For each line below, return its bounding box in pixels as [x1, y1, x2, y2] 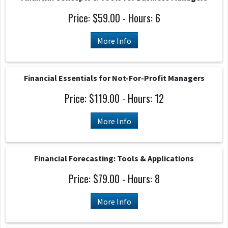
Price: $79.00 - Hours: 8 [68, 171, 160, 186]
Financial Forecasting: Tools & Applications [34, 153, 194, 163]
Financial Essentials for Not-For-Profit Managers [23, 73, 205, 83]
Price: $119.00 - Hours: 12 [64, 91, 164, 106]
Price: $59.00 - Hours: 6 [68, 10, 160, 25]
